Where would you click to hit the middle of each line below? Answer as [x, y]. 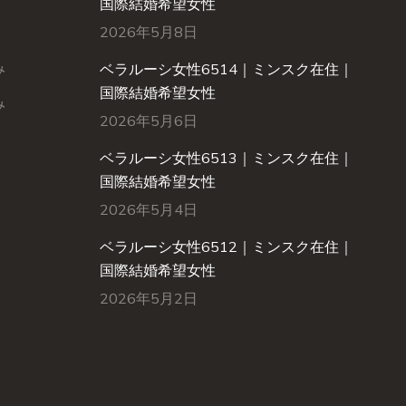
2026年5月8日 [148, 32]
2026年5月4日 [148, 209]
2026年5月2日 [148, 298]
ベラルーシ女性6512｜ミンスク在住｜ [226, 246]
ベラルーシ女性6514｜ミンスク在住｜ [226, 69]
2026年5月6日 [148, 121]
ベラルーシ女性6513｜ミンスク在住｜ [226, 158]
